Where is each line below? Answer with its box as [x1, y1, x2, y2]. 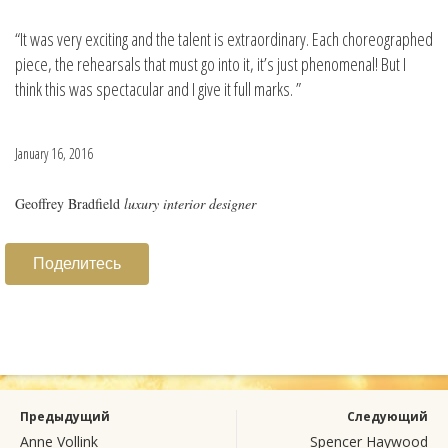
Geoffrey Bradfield [15, 194, 120, 214]
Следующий [347, 408, 428, 426]
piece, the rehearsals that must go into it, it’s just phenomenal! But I [15, 52, 406, 77]
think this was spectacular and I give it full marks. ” [15, 77, 301, 102]
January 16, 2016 [15, 144, 93, 164]
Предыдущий [20, 408, 110, 426]
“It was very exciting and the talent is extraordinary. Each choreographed [15, 27, 433, 52]
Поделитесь [33, 255, 121, 273]
